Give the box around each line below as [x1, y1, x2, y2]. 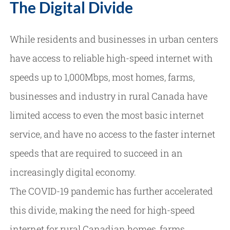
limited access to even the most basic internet [10, 108, 204, 121]
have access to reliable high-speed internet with [10, 51, 213, 64]
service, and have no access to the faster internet [10, 127, 216, 140]
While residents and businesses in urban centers [10, 32, 219, 45]
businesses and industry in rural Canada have [10, 89, 208, 102]
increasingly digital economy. [10, 165, 137, 178]
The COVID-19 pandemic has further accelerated [10, 184, 214, 197]
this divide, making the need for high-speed [10, 203, 196, 216]
